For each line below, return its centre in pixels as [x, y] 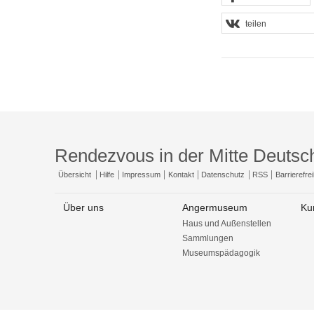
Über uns [83, 207]
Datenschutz [223, 175]
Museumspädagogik [221, 253]
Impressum [142, 175]
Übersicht [74, 175]
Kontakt [181, 175]
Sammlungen [207, 239]
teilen [255, 23]
